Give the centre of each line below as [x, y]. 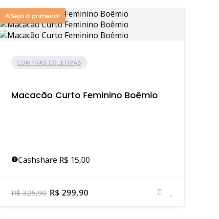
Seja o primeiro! [35, 16]
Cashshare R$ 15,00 [54, 160]
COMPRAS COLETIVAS [49, 62]
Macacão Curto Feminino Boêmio [85, 95]
